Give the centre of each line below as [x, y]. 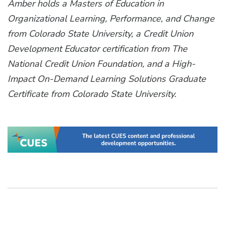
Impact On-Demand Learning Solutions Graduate [107, 79]
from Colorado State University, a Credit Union [100, 34]
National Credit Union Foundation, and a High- [101, 64]
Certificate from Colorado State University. [92, 94]
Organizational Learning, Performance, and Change [111, 19]
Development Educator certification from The [97, 49]
